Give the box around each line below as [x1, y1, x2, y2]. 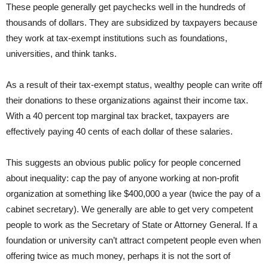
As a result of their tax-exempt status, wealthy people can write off [6, 80, 262, 90]
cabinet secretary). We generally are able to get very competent [6, 204, 253, 215]
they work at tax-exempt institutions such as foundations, [6, 33, 227, 44]
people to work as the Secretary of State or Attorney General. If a [6, 220, 257, 230]
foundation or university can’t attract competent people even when [6, 235, 261, 246]
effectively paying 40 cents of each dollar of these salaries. [6, 126, 233, 137]
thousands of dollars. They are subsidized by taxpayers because [6, 17, 257, 28]
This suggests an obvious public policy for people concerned [6, 157, 240, 168]
